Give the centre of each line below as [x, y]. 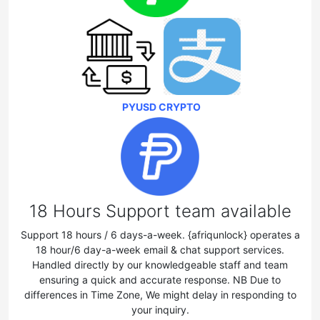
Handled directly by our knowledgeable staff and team [160, 265]
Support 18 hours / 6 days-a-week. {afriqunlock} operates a [160, 235]
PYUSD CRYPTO [161, 106]
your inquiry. [160, 310]
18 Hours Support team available [160, 211]
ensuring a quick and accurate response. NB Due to [160, 280]
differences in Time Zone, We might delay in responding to [160, 295]
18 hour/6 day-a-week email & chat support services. [160, 250]
